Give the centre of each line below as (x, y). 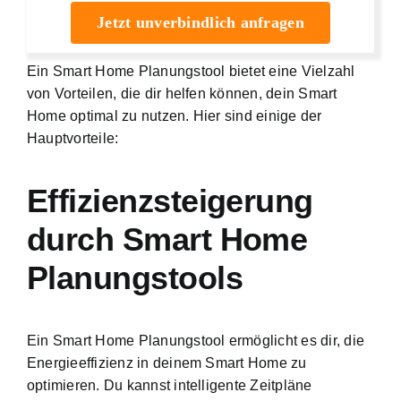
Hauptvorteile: (73, 138)
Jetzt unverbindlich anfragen (200, 22)
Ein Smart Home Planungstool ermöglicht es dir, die (196, 340)
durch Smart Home (167, 239)
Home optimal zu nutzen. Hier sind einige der (175, 115)
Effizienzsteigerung (170, 200)
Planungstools (135, 277)
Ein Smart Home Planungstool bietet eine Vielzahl (191, 71)
